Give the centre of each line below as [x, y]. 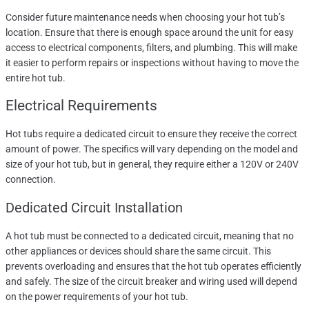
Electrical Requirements [81, 106]
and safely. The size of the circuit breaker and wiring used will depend [151, 282]
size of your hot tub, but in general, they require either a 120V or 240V [152, 165]
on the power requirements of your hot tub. [97, 297]
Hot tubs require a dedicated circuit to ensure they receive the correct [151, 134]
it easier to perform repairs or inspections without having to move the [152, 63]
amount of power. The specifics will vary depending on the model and [152, 149]
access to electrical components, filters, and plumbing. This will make [151, 48]
